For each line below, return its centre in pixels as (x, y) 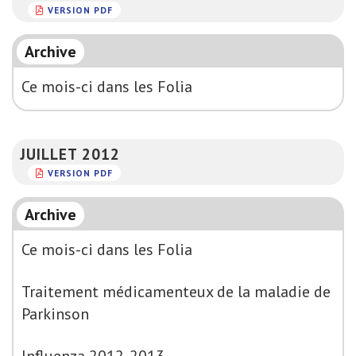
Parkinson (55, 314)
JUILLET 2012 (70, 154)
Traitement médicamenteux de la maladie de (176, 292)
